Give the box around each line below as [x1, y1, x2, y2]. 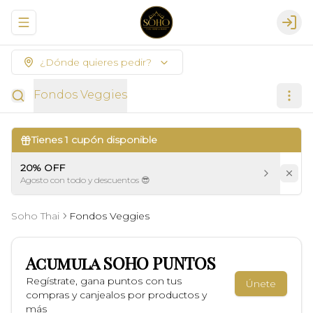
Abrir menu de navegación [22, 22, 153, 35]
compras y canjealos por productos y [26, 289, 207, 301]
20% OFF [20, 161, 65, 174]
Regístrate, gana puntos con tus [26, 275, 182, 287]
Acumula [26, 252, 103, 274]
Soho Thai [11, 210, 59, 222]
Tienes [31, 133, 65, 146]
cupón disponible [71, 133, 157, 146]
